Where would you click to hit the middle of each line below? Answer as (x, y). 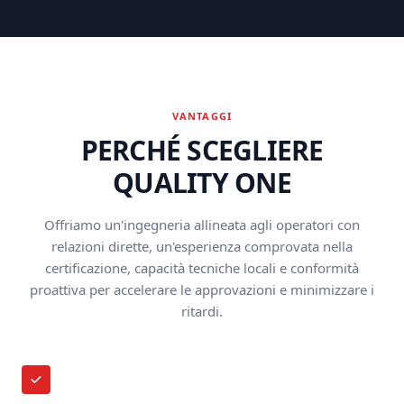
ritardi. (202, 311)
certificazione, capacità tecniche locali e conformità (202, 268)
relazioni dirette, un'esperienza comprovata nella (202, 246)
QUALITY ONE (202, 183)
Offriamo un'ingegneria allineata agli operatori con (202, 225)
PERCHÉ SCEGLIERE (202, 150)
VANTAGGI (202, 116)
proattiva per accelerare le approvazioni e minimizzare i (202, 289)
